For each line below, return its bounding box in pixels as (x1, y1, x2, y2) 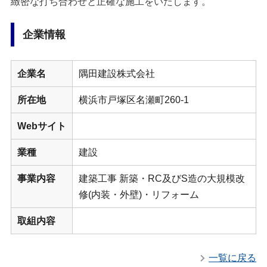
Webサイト (17, 121, 66, 131)
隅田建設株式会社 (78, 69, 155, 79)
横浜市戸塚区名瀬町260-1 (78, 95, 189, 105)
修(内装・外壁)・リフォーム (78, 190, 199, 200)
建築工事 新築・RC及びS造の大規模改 (78, 173, 245, 184)
